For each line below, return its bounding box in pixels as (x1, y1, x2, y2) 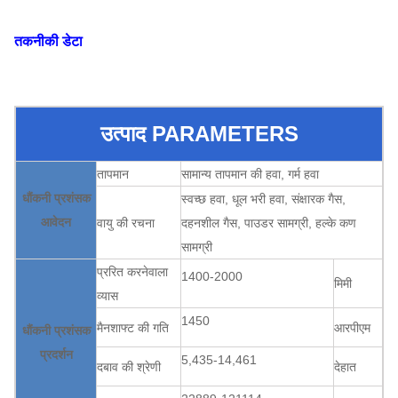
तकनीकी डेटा (14, 34, 83, 49)
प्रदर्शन (39, 347, 73, 362)
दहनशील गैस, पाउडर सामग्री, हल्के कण (181, 216, 356, 230)
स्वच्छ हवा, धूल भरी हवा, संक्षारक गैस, (181, 192, 346, 206)
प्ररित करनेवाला (97, 265, 168, 279)
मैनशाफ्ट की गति (97, 321, 169, 335)
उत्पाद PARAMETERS (99, 122, 298, 146)
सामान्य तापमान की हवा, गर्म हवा (181, 167, 319, 181)
